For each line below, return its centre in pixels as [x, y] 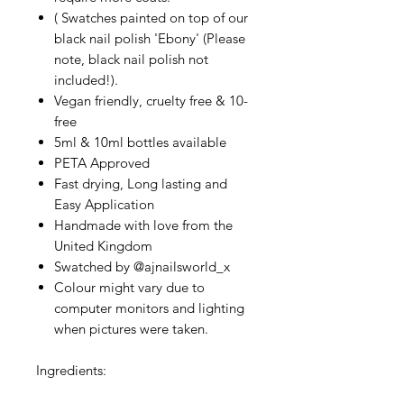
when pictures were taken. [133, 328]
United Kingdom [105, 245]
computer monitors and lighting [149, 308]
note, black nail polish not [131, 59]
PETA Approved [102, 162]
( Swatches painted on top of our [151, 17]
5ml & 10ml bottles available [142, 142]
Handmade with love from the [143, 225]
